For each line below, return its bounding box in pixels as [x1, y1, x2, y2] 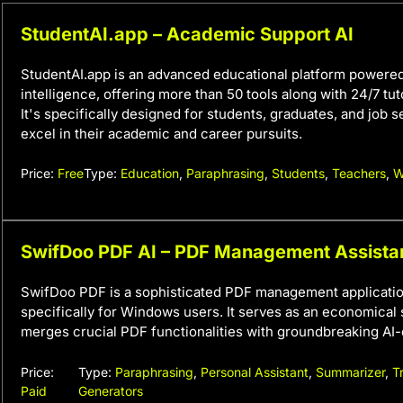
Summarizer [315, 363, 385, 380]
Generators [77, 382, 143, 399]
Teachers [332, 166, 386, 181]
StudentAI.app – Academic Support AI [21, 22, 354, 45]
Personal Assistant [200, 363, 309, 380]
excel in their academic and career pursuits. [21, 124, 302, 142]
